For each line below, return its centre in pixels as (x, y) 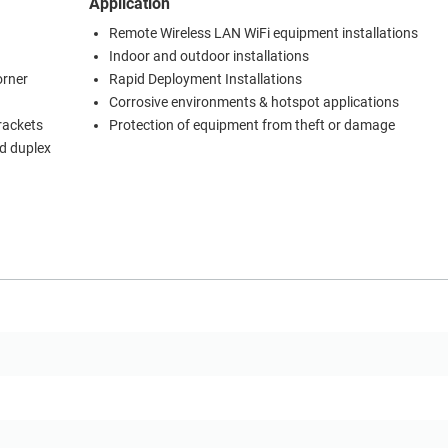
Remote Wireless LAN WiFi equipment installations (263, 34)
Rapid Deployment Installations (205, 80)
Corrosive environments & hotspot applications (254, 103)
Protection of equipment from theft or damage (252, 126)
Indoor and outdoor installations (209, 57)
